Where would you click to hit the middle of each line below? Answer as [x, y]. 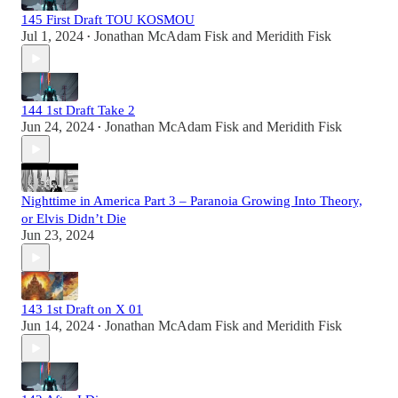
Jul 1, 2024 [52, 36]
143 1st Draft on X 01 [82, 310]
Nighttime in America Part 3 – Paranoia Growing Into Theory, [192, 201]
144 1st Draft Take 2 [78, 111]
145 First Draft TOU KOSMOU [108, 20]
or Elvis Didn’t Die [74, 219]
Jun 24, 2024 [58, 127]
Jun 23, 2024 [58, 235]
